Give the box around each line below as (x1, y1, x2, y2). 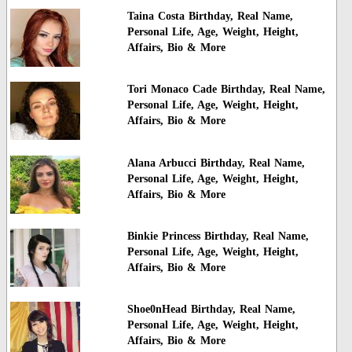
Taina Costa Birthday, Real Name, (126, 9, 293, 22)
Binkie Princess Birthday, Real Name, (126, 230, 309, 243)
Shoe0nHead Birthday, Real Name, (126, 303, 295, 316)
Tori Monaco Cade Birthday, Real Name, (126, 83, 325, 96)
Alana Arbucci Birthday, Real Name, (126, 156, 305, 169)
